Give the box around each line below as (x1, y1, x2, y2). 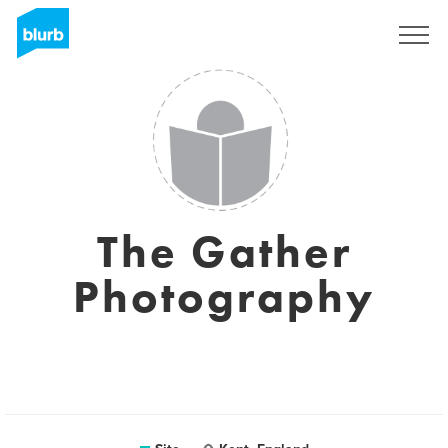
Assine (321, 27, 358, 43)
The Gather (96, 223, 352, 281)
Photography (73, 268, 375, 326)
